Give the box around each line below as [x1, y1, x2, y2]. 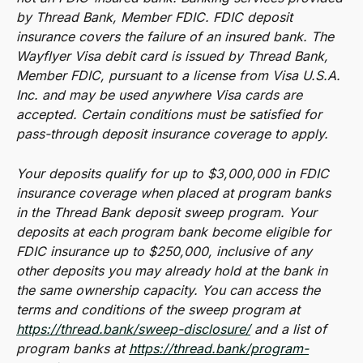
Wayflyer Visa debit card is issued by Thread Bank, [16, 48, 332, 65]
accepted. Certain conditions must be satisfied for [16, 106, 326, 123]
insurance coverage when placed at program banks [16, 184, 335, 201]
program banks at [16, 340, 129, 357]
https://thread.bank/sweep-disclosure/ [16, 320, 250, 337]
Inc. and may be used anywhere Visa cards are [16, 87, 306, 104]
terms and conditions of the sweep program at [16, 301, 304, 318]
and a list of [250, 320, 331, 337]
